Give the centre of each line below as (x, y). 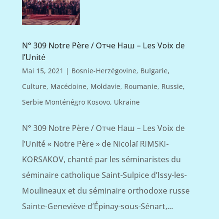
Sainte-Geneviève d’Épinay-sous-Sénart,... (97, 206)
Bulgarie (154, 70)
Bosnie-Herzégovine (104, 70)
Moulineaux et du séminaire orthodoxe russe (106, 190)
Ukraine (127, 102)
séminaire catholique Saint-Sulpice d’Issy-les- (104, 175)
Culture (34, 86)
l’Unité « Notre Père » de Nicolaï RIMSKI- (95, 143)
